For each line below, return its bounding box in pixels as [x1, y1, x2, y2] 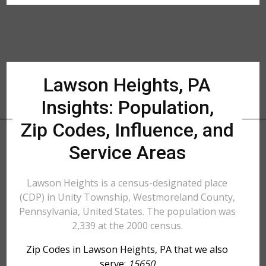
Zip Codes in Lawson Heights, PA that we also [26, 243, 229, 256]
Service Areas [68, 141, 186, 164]
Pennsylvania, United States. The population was [18, 205, 236, 218]
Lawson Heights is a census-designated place [27, 176, 228, 189]
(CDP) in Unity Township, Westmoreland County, [19, 191, 235, 204]
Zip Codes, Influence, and [20, 119, 234, 141]
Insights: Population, [40, 96, 214, 119]
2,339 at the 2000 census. [71, 219, 183, 232]
